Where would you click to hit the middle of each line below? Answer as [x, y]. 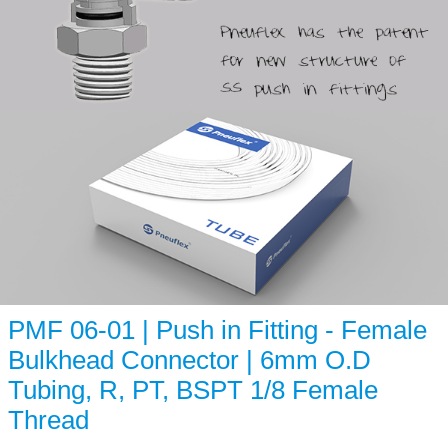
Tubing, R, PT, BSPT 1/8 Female [193, 389]
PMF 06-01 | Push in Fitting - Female [217, 329]
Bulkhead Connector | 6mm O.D [189, 359]
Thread [48, 419]
